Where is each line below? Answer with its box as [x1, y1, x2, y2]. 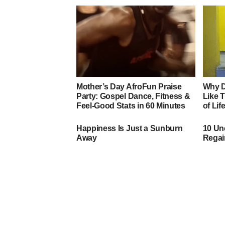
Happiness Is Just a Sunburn [76, 124, 183, 133]
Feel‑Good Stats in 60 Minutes [76, 101, 185, 110]
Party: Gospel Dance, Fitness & [76, 91, 190, 100]
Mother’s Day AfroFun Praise [76, 82, 182, 91]
